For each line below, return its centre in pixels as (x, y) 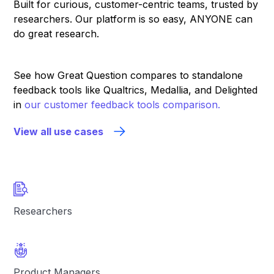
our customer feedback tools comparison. (123, 105)
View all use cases (59, 131)
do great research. (57, 34)
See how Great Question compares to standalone (128, 75)
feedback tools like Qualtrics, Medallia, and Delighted (136, 90)
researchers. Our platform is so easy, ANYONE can (133, 19)
